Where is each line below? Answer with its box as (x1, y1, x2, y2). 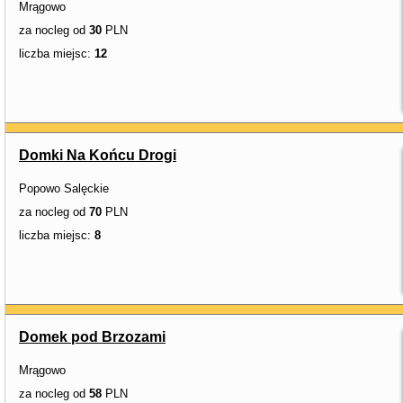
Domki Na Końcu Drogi (19, 148, 176, 163)
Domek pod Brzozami (19, 329, 166, 345)
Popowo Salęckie (19, 182, 109, 195)
